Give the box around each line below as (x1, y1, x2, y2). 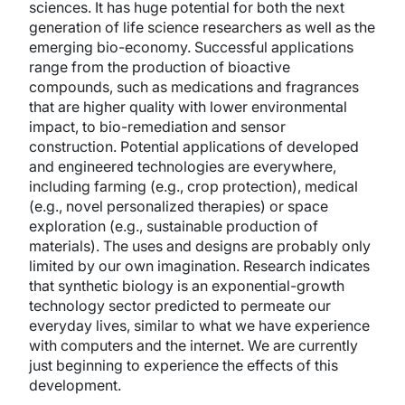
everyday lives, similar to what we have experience (29, 316, 370, 334)
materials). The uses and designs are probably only (29, 237, 371, 255)
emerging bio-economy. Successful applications (29, 38, 353, 56)
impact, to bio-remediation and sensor (29, 118, 286, 136)
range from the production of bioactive (29, 58, 290, 76)
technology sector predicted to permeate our (29, 297, 331, 315)
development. (29, 376, 121, 394)
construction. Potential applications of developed (29, 137, 359, 155)
